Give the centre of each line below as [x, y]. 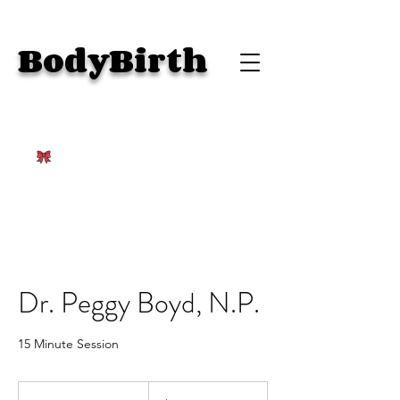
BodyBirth [113, 60]
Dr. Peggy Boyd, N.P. [139, 303]
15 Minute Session [68, 344]
